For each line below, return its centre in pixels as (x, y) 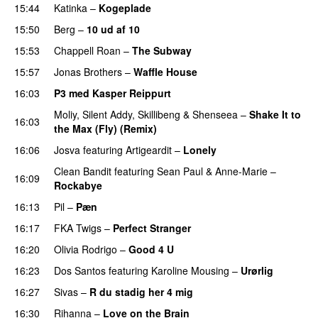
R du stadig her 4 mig (141, 291)
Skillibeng (159, 114)
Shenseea (215, 114)
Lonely (200, 149)
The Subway (162, 50)
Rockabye (78, 185)
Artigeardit (149, 149)
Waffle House (165, 71)
